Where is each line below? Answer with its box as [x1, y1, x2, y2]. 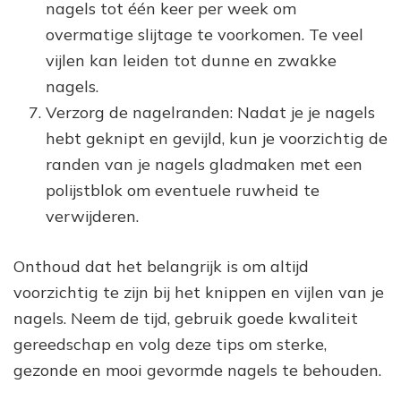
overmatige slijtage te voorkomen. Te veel [46, 23, 363, 45]
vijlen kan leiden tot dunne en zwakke [46, 49, 337, 71]
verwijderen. [46, 205, 139, 226]
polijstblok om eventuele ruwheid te [46, 179, 320, 200]
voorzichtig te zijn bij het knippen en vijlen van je [13, 281, 384, 303]
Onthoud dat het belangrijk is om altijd [13, 255, 309, 277]
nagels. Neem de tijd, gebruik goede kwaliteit [13, 307, 358, 328]
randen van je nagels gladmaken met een [46, 153, 363, 175]
